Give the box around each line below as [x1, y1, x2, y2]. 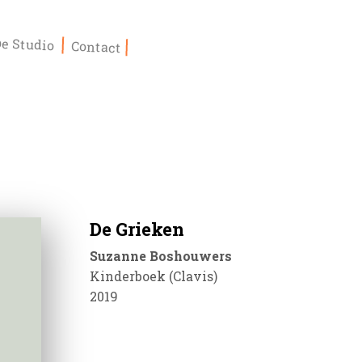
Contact [71, 36, 123, 57]
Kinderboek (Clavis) [89, 267, 217, 284]
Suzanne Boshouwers [89, 247, 232, 264]
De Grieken [89, 217, 184, 241]
